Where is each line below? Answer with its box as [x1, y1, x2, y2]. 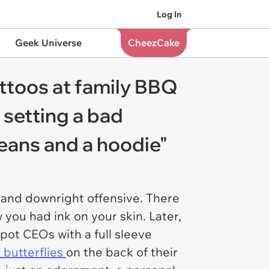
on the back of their [66, 244, 178, 259]
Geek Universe [14, 37, 82, 49]
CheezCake [127, 37, 180, 49]
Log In [157, 8, 181, 20]
